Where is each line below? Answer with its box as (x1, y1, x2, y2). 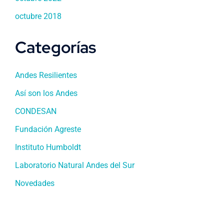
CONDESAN (15, 106, 56, 116)
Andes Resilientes (15, 70, 77, 80)
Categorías (15, 36, 96, 58)
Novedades (15, 178, 54, 188)
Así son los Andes (15, 88, 77, 98)
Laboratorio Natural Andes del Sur (15, 160, 134, 170)
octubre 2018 (15, 11, 61, 21)
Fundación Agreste (15, 124, 81, 134)
